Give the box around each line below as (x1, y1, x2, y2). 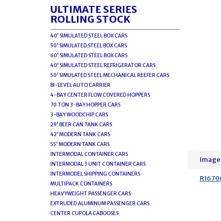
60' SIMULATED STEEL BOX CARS (50, 52, 127, 59)
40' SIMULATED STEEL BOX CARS (50, 33, 127, 39)
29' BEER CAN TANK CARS (50, 121, 112, 128)
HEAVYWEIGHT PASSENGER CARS (50, 190, 131, 197)
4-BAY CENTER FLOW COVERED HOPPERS (50, 92, 150, 98)
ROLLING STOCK (50, 13, 130, 25)
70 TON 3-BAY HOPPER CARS (50, 102, 120, 108)
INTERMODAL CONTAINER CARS (50, 151, 128, 157)
